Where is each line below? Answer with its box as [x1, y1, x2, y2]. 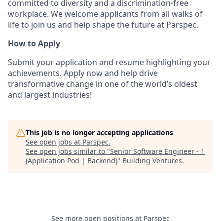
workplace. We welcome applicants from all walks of [8, 8, 203, 20]
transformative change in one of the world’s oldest [8, 78, 197, 90]
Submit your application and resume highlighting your [8, 57, 211, 68]
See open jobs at [26, 137, 82, 147]
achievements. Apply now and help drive [8, 68, 158, 79]
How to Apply [8, 38, 60, 49]
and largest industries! [8, 89, 92, 101]
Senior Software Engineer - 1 [110, 147, 205, 156]
